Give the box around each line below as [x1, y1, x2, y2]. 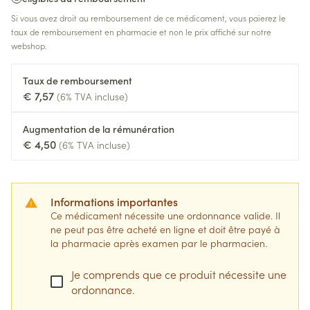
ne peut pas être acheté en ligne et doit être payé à [51, 222, 280, 236]
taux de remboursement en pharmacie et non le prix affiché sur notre [11, 26, 271, 37]
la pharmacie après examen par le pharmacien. [51, 236, 267, 250]
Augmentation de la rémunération [23, 122, 174, 136]
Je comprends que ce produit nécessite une [71, 266, 286, 282]
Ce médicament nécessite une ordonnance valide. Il [51, 208, 280, 222]
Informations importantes [51, 194, 178, 209]
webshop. [11, 39, 47, 51]
